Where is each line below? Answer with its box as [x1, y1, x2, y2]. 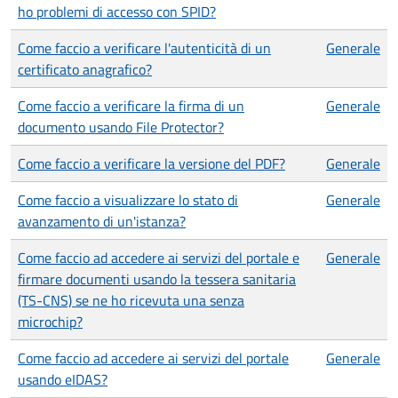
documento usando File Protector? [18, 116, 224, 138]
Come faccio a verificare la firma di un [18, 95, 244, 116]
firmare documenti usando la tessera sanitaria [18, 268, 296, 290]
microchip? [18, 311, 83, 332]
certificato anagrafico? [18, 59, 152, 80]
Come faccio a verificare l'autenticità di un [18, 37, 271, 59]
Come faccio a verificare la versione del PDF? [18, 153, 285, 174]
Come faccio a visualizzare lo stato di [18, 189, 238, 211]
